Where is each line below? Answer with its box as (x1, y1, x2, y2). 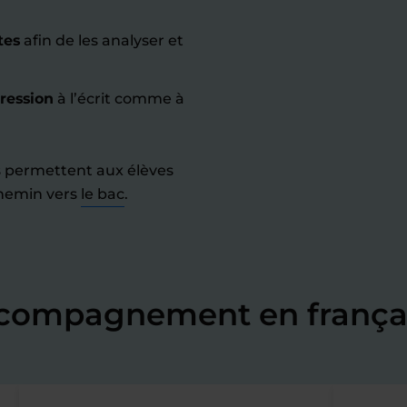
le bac (81, 185, 124, 203)
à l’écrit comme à (54, 90, 184, 107)
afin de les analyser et (20, 32, 184, 49)
